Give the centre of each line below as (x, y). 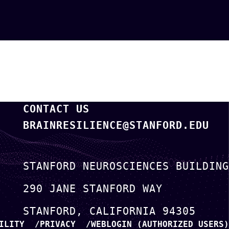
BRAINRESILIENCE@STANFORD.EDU (116, 125)
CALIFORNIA (123, 211)
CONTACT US (56, 109)
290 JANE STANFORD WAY (93, 189)
